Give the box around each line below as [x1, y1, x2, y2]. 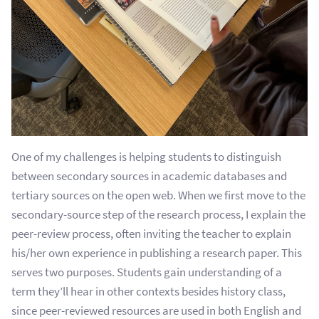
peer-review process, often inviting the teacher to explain [11, 225, 291, 242]
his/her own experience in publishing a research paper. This [11, 244, 302, 261]
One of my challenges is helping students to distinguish [11, 148, 281, 165]
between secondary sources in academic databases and [11, 167, 287, 184]
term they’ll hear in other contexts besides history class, [11, 283, 286, 300]
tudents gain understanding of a [123, 263, 282, 281]
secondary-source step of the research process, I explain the [11, 206, 305, 223]
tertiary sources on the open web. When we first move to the [11, 187, 305, 204]
